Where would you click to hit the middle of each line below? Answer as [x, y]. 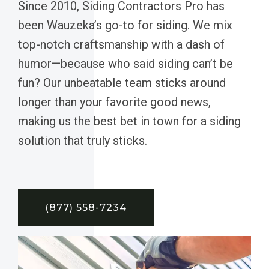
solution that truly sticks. [83, 140]
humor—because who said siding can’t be [125, 63]
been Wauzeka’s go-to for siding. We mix [125, 25]
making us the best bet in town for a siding [129, 121]
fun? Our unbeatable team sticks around [122, 83]
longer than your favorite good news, [114, 102]
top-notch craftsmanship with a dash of [121, 44]
